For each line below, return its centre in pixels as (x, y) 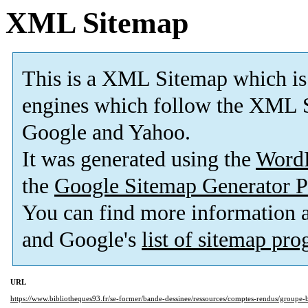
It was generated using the (139, 159)
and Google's (82, 240)
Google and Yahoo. (106, 133)
